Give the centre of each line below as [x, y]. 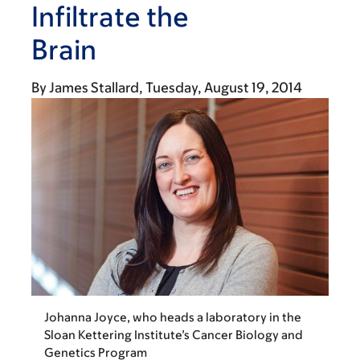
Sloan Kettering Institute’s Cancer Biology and [174, 335]
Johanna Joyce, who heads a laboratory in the [173, 317]
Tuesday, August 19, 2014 [224, 88]
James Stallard [94, 88]
